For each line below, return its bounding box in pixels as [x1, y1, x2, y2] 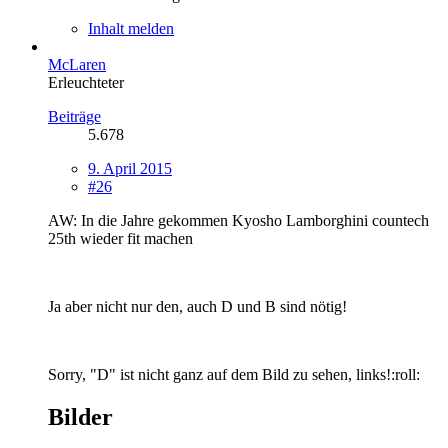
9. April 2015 [88, 159, 172, 177]
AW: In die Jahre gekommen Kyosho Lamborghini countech [48, 211, 429, 229]
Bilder [48, 403, 113, 430]
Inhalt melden [88, 19, 174, 37]
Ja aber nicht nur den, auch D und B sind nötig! [48, 297, 347, 315]
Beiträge [48, 107, 101, 125]
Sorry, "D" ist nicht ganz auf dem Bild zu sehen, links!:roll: [48, 365, 420, 383]
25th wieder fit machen [48, 229, 193, 247]
